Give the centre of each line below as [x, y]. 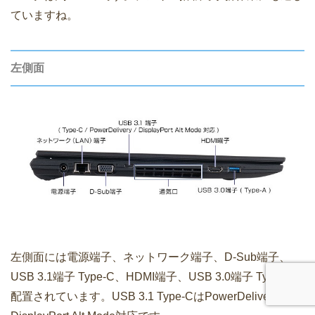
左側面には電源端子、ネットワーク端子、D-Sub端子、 [150, 257]
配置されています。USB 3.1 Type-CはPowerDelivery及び [156, 296]
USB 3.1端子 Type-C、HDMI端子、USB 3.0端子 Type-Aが [157, 276]
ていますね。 [44, 15]
